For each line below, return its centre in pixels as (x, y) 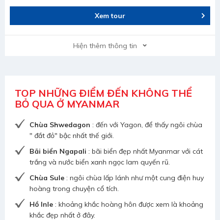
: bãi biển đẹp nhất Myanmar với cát (145, 151)
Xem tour (110, 16)
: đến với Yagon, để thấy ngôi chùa (146, 125)
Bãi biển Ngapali (58, 151)
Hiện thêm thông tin (105, 46)
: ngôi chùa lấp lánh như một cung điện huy (134, 178)
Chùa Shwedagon (60, 125)
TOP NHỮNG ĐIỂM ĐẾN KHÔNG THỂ (103, 93)
